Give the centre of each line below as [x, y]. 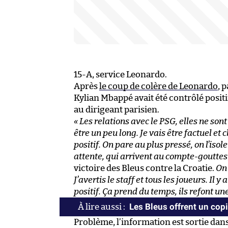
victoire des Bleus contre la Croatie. [145, 168]
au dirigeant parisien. [117, 110]
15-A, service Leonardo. [120, 75]
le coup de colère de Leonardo [159, 87]
